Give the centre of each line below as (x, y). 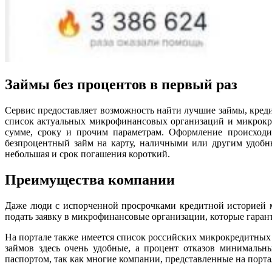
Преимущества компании (90, 179)
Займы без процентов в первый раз (121, 84)
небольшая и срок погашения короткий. (87, 154)
